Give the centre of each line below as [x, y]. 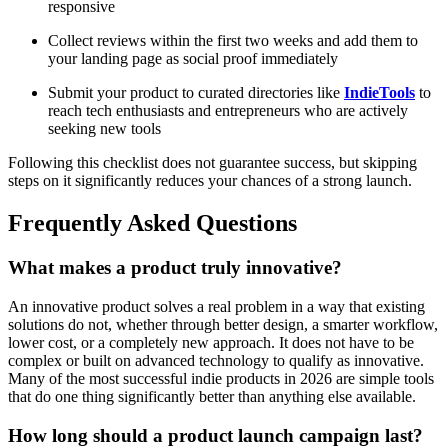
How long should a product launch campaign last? [215, 435]
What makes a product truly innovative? [175, 268]
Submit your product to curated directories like [196, 93]
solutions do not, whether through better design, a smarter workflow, [223, 324]
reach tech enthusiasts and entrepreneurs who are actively [228, 111]
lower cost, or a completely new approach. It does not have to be [211, 342]
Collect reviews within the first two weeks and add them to [233, 41]
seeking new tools [104, 129]
